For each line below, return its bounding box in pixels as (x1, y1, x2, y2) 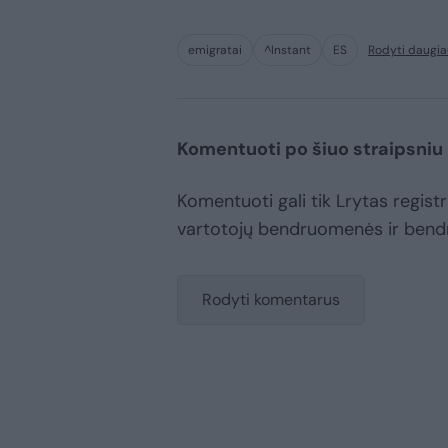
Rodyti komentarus (202, 289, 340, 311)
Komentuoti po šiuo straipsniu (177, 137, 443, 162)
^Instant (264, 42, 311, 59)
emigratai (188, 42, 242, 59)
